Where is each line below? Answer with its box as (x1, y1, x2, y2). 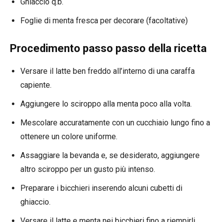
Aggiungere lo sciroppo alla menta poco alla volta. (20, 99, 192, 109)
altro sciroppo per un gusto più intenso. (20, 164, 155, 174)
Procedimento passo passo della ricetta (10, 42, 207, 55)
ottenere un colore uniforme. (20, 131, 117, 141)
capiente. (20, 80, 52, 90)
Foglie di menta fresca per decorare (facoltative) (20, 15, 188, 25)
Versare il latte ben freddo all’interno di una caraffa (20, 66, 195, 76)
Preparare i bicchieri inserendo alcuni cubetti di (20, 183, 182, 193)
